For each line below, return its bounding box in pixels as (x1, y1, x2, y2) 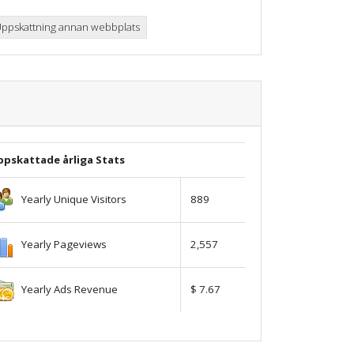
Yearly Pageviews (14, 236, 107, 251)
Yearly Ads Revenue (14, 281, 118, 296)
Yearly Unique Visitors (14, 191, 126, 206)
